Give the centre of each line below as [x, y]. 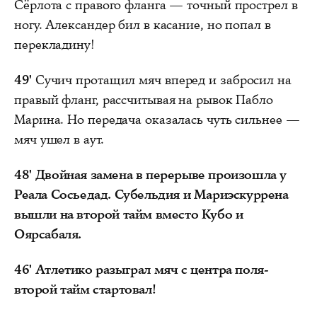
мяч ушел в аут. [59, 139]
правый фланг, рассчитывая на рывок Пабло [144, 99]
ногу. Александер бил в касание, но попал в [143, 24]
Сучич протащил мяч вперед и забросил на [161, 80]
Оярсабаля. [48, 234]
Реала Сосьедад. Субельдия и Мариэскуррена [151, 194]
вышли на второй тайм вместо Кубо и [129, 214]
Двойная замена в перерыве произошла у [161, 174]
